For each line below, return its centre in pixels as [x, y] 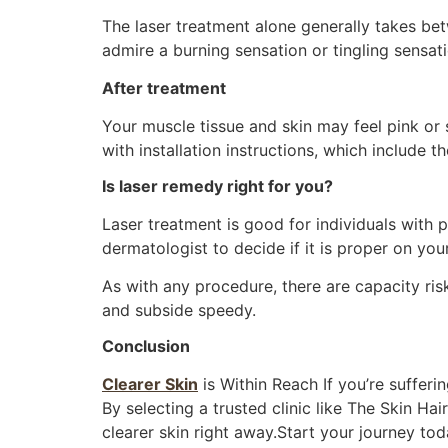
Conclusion [146, 345]
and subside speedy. [179, 310]
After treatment [164, 87]
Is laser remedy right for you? [217, 185]
